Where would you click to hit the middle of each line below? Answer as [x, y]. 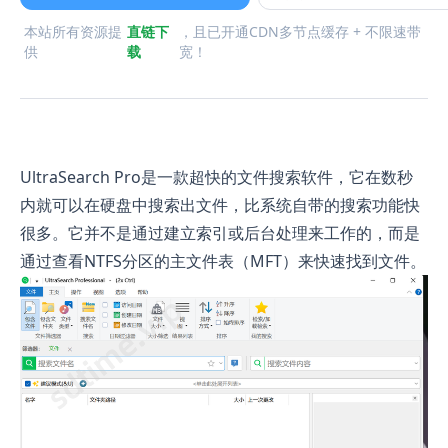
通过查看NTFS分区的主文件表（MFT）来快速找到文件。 [223, 260]
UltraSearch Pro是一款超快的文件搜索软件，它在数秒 [216, 176]
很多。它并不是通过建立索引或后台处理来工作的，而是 [220, 232]
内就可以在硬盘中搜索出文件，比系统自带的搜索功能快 [220, 204]
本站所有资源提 [73, 31]
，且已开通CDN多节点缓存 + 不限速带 [299, 31]
